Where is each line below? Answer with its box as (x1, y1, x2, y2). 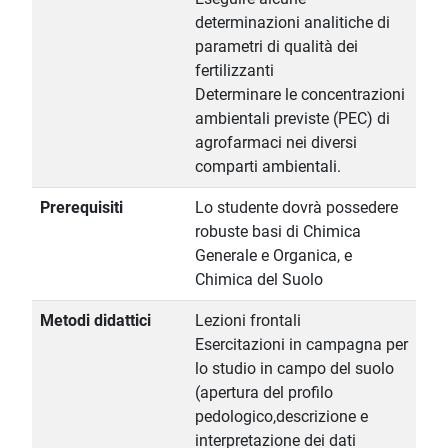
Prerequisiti (40, 198, 123, 218)
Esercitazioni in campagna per (195, 335, 408, 355)
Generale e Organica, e (195, 246, 352, 266)
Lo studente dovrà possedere (195, 198, 398, 218)
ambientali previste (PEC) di (195, 109, 390, 129)
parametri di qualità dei (195, 37, 358, 57)
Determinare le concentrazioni (195, 85, 405, 105)
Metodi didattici (40, 311, 151, 331)
